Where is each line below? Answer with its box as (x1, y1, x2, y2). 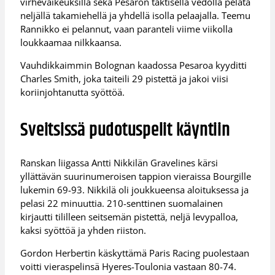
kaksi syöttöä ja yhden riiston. (20, 224, 147, 237)
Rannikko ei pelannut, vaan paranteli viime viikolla (20, 23, 233, 36)
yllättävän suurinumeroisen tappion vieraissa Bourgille (20, 170, 252, 183)
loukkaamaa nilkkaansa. (20, 36, 122, 49)
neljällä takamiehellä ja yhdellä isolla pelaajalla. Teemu (20, 9, 251, 22)
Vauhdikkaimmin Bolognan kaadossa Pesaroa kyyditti (20, 58, 247, 71)
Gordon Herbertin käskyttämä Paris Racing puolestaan (20, 246, 250, 259)
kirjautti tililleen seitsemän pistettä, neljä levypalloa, (20, 211, 239, 223)
